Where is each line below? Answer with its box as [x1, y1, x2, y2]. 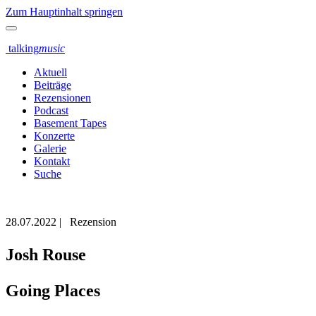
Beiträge [34, 79, 71, 91]
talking [6, 42, 39, 54]
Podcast [34, 104, 68, 116]
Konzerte [34, 130, 75, 142]
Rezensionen [34, 92, 91, 104]
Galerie [34, 142, 66, 154]
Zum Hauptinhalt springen [6, 6, 123, 18]
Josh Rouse [6, 245, 86, 264]
